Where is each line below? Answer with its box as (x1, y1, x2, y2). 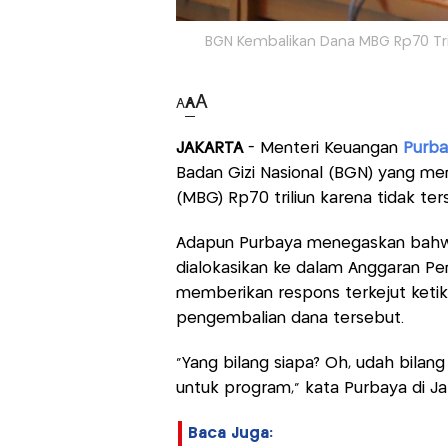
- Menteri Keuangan (247, 141, 403, 157)
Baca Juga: (187, 426, 273, 442)
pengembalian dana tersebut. (175, 311, 404, 327)
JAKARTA (175, 141, 248, 157)
